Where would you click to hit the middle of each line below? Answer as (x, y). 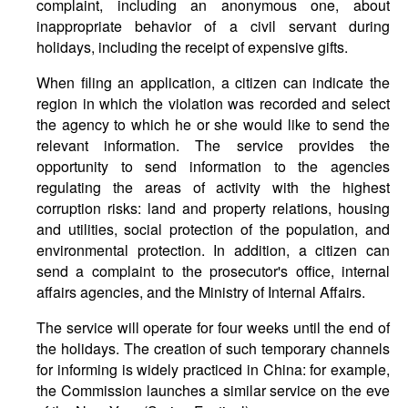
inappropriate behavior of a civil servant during (213, 26)
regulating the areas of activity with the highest (213, 187)
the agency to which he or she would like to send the (213, 124)
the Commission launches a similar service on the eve (213, 390)
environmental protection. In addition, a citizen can (213, 250)
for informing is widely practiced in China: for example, (213, 369)
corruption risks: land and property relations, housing (213, 208)
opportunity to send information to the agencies (213, 166)
